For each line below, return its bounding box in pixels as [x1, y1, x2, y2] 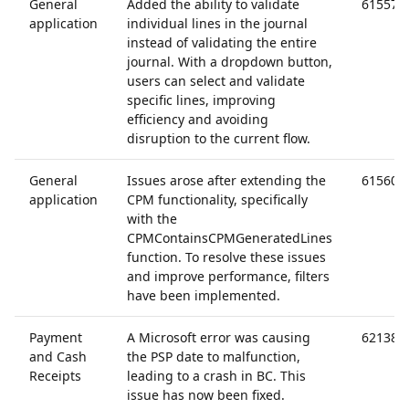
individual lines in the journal [127, 15, 308, 32]
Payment [29, 329, 82, 346]
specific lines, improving [127, 91, 276, 109]
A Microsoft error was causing [127, 329, 310, 346]
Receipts [29, 367, 81, 384]
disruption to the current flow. [127, 130, 310, 147]
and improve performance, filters [127, 267, 330, 285]
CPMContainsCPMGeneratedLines [127, 229, 332, 246]
